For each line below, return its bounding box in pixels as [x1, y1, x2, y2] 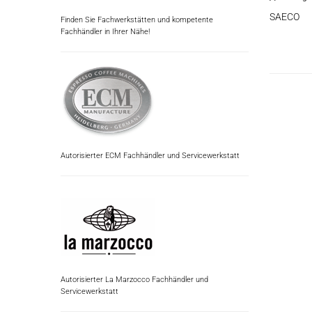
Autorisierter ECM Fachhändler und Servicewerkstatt [61, 151, 240, 160]
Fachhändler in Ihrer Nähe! [61, 27, 150, 36]
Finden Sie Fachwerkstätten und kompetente [61, 15, 213, 24]
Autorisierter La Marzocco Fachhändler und [61, 275, 208, 284]
